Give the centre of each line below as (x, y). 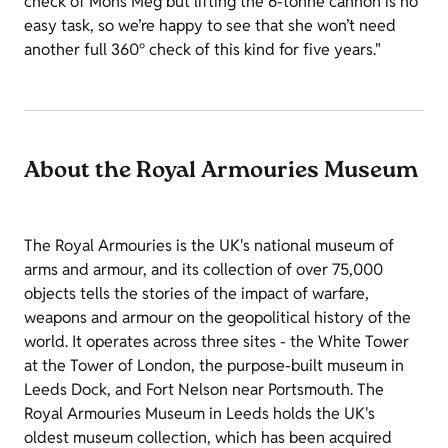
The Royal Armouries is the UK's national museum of (209, 245)
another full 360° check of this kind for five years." (202, 49)
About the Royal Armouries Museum (221, 172)
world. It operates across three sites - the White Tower (216, 341)
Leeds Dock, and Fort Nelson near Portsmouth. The (204, 389)
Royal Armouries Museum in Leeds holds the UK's (199, 413)
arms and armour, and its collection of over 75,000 (203, 269)
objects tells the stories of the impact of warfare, (196, 293)
